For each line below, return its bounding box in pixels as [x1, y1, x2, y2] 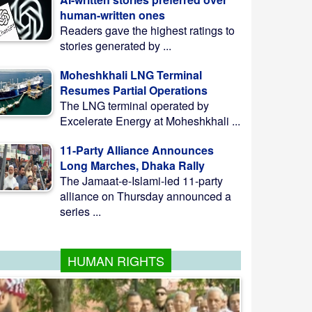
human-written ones [60, 7, 165, 23]
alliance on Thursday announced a [60, 188, 231, 204]
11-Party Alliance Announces [60, 142, 214, 158]
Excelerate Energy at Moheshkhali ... [60, 113, 240, 129]
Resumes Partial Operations [60, 82, 208, 98]
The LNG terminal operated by [60, 97, 209, 114]
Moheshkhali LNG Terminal [60, 67, 202, 83]
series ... [60, 203, 101, 219]
